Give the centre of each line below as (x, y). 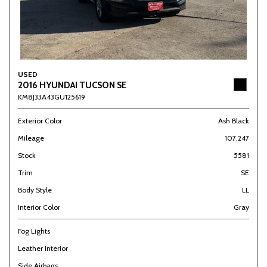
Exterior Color (40, 121)
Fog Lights (34, 231)
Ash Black (234, 121)
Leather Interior (43, 248)
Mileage (31, 138)
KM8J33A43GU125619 (52, 97)
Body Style (35, 190)
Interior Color (39, 207)
